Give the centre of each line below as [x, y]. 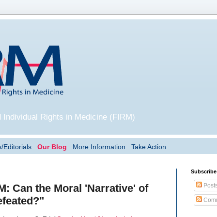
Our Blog [52, 147]
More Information [99, 147]
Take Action [148, 147]
